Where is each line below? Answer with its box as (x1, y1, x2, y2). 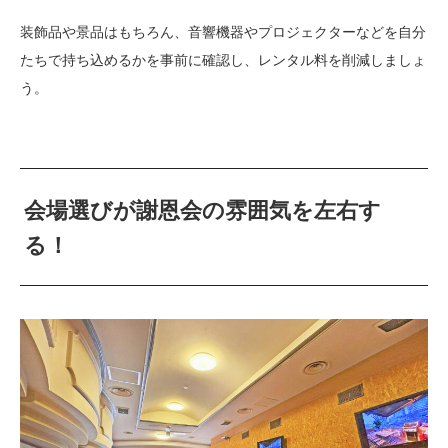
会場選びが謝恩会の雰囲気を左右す (24, 198, 382, 224)
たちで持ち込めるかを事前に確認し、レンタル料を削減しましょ (20, 52, 426, 69)
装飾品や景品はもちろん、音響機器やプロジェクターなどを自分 (20, 24, 426, 41)
